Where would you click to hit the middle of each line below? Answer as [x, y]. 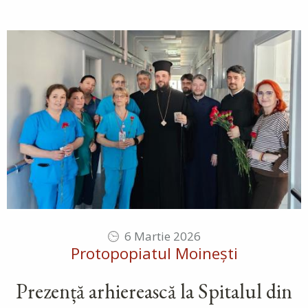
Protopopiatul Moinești [154, 254]
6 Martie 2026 [163, 236]
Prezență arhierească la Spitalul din [154, 291]
